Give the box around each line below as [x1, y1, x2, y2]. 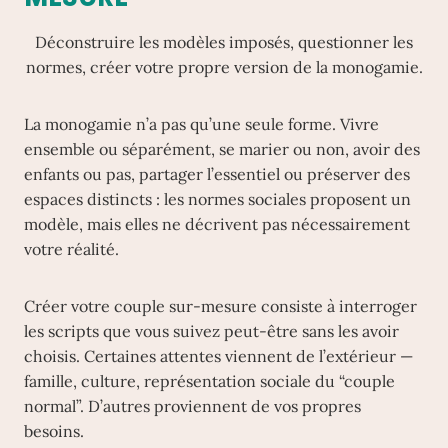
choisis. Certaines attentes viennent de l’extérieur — [24, 346, 413, 366]
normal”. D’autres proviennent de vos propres [24, 396, 361, 416]
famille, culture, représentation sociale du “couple [24, 371, 395, 391]
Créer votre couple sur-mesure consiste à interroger [24, 296, 417, 316]
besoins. [24, 421, 84, 441]
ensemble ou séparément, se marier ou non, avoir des [24, 139, 420, 159]
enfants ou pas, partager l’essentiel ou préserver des [24, 164, 410, 184]
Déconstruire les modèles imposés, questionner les [35, 32, 413, 52]
